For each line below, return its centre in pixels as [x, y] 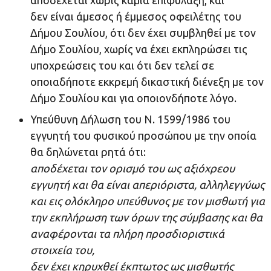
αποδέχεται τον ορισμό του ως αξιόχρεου [132, 168]
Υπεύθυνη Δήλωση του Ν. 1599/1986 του [130, 119]
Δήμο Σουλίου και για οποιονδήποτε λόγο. [133, 98]
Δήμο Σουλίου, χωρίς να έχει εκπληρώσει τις [139, 49]
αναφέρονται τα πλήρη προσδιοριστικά [127, 234]
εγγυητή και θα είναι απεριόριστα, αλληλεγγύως [147, 185]
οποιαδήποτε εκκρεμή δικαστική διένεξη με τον [147, 82]
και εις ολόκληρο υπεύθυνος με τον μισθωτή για [148, 201]
